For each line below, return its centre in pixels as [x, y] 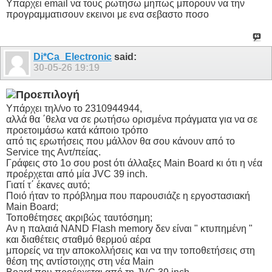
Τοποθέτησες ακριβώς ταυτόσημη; [79, 218]
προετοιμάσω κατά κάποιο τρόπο [77, 131]
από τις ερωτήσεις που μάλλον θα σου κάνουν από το [121, 141]
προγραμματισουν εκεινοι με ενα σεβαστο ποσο [107, 14]
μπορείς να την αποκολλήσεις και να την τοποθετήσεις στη [131, 251]
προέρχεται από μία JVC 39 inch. [77, 174]
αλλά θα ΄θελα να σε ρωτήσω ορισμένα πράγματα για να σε [132, 120]
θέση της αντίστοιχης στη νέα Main [80, 262]
